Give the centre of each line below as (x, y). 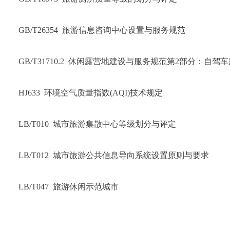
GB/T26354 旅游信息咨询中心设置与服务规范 (102, 30)
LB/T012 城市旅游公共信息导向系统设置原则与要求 (114, 155)
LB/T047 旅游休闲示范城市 (69, 187)
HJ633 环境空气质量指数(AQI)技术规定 (91, 93)
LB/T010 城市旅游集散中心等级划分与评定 (97, 124)
